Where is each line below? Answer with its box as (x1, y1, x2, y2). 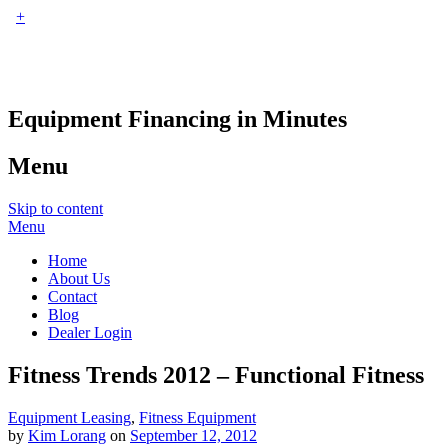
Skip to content (8, 199, 103, 217)
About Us (48, 269, 110, 287)
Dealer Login (48, 323, 132, 341)
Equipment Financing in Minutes (8, 105, 347, 132)
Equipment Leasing (8, 408, 131, 426)
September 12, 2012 (130, 426, 257, 444)
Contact (48, 287, 97, 305)
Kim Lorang (28, 426, 106, 444)
